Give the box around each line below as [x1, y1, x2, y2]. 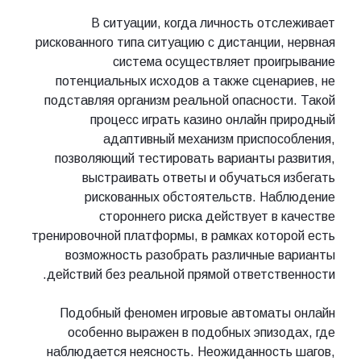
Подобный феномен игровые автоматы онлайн [60, 306, 335, 321]
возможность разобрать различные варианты [65, 248, 335, 263]
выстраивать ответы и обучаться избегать [82, 171, 335, 185]
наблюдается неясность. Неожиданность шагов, [47, 345, 335, 359]
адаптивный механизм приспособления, [103, 132, 335, 147]
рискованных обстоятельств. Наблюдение [85, 190, 335, 205]
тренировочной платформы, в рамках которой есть [31, 229, 335, 243]
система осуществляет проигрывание [113, 55, 335, 69]
